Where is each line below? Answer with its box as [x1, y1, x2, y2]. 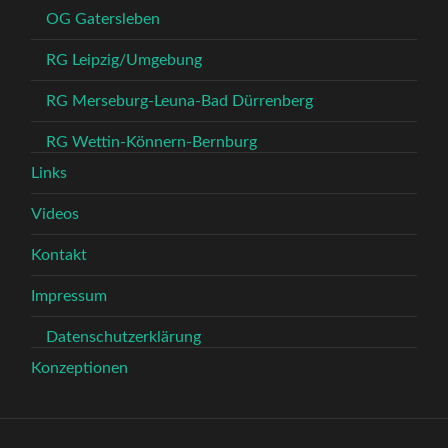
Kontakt [31, 247, 88, 264]
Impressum [31, 288, 108, 305]
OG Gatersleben [46, 11, 161, 28]
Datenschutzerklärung [46, 329, 202, 346]
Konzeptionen [31, 360, 129, 377]
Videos [31, 206, 80, 223]
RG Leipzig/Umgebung [46, 52, 203, 69]
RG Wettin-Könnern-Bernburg [46, 134, 258, 151]
